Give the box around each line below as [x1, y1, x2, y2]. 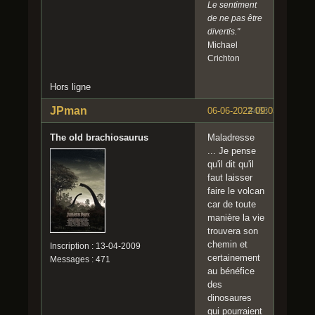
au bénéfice [207, 266, 255, 277]
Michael [207, 40, 238, 51]
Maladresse [207, 132, 255, 143]
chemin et [207, 239, 247, 250]
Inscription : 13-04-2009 [50, 241, 141, 252]
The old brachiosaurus [50, 132, 148, 143]
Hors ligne [50, 82, 91, 93]
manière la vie [207, 212, 264, 224]
